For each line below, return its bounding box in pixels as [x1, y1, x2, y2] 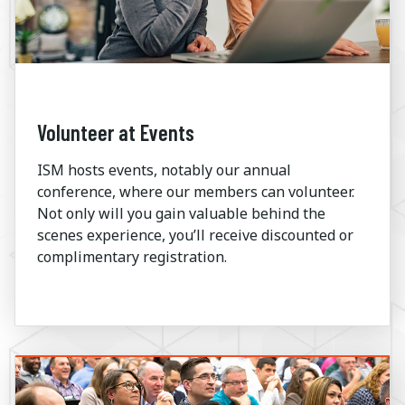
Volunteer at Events [37, 118, 194, 146]
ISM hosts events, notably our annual [37, 159, 291, 180]
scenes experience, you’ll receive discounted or [37, 224, 353, 245]
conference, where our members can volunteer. [37, 181, 354, 202]
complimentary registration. [37, 246, 227, 267]
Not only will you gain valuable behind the [37, 202, 325, 223]
